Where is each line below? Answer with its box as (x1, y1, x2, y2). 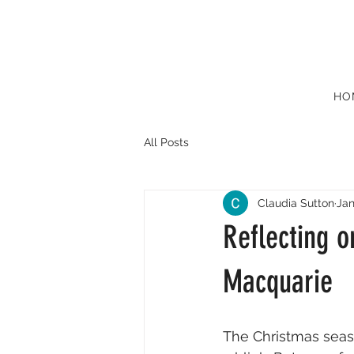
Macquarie (223, 263, 333, 300)
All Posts (144, 135, 189, 149)
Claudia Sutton (258, 196, 334, 209)
